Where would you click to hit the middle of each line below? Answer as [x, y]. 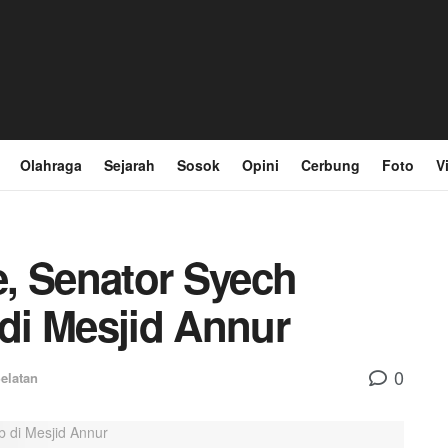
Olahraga [51, 165]
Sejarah [129, 165]
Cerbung [330, 165]
